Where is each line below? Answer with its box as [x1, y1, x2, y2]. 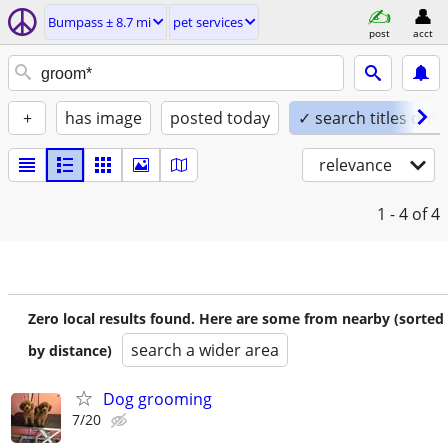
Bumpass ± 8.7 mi [48, 13, 151, 31]
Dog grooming [103, 388, 212, 410]
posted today [170, 107, 270, 129]
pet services [173, 13, 243, 31]
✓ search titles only [298, 107, 443, 129]
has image [65, 107, 142, 129]
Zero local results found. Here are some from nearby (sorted [28, 309, 444, 328]
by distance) [28, 341, 112, 360]
